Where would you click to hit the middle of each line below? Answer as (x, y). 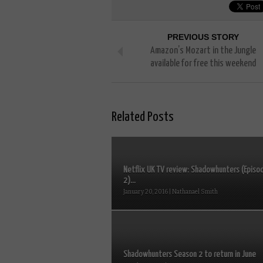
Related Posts (143, 117)
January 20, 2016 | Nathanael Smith (171, 192)
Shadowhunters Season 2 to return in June (190, 254)
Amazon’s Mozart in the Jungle (203, 50)
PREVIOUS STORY (203, 37)
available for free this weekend (203, 63)
